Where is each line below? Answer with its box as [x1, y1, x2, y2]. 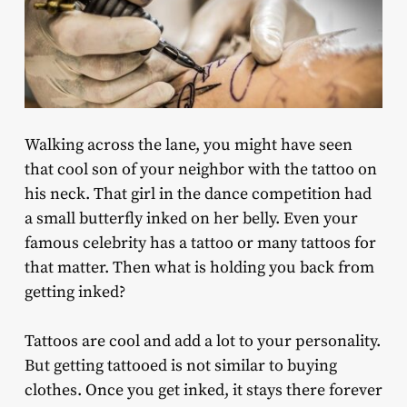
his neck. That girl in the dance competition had [24, 184, 372, 205]
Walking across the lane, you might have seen [24, 134, 352, 156]
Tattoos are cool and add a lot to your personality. [24, 331, 381, 352]
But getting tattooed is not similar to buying [24, 355, 337, 377]
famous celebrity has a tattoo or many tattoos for [24, 233, 376, 254]
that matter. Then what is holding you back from [24, 257, 374, 279]
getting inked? [24, 282, 125, 303]
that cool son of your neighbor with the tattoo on [24, 159, 377, 181]
